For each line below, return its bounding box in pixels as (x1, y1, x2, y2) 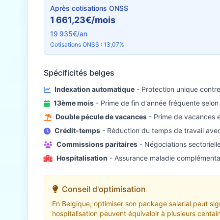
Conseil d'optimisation (62, 184, 146, 194)
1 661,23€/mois (50, 15, 115, 25)
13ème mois (54, 99, 94, 107)
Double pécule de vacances (55, 112, 147, 121)
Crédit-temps (55, 126, 100, 135)
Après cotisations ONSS (50, 4, 128, 12)
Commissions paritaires (56, 140, 137, 148)
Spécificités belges (44, 68, 114, 78)
